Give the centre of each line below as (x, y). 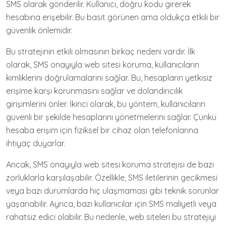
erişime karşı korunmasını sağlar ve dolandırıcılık (94, 91)
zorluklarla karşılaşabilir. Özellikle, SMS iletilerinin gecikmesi (112, 178)
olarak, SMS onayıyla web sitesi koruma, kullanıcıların (103, 65)
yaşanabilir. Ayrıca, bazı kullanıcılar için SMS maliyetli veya (111, 204)
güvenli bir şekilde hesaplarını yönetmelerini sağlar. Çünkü (111, 117)
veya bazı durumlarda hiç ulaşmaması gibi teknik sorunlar (112, 191)
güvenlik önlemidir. (39, 30)
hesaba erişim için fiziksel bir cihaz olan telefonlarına (102, 130)
